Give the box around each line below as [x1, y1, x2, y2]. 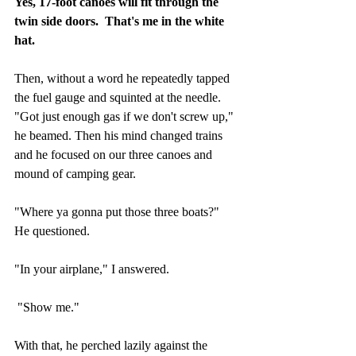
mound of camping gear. [14, 166, 139, 180]
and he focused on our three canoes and [14, 147, 215, 161]
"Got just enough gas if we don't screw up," [14, 109, 237, 123]
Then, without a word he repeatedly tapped [14, 71, 233, 85]
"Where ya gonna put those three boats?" [14, 204, 222, 219]
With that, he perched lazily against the [14, 338, 211, 352]
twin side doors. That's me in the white [14, 14, 227, 28]
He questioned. [14, 223, 90, 238]
